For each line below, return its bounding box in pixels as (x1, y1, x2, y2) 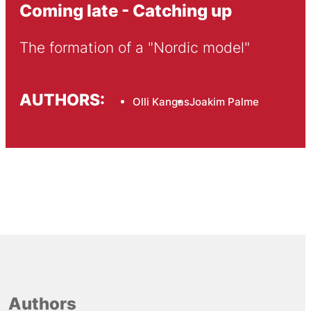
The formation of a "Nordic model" (19, 39, 250, 57)
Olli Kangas (132, 94, 190, 108)
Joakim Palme (189, 94, 259, 108)
